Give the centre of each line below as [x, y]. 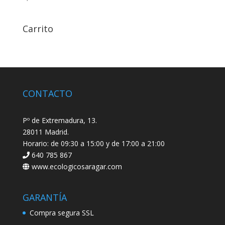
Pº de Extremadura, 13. [60, 120]
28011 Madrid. [45, 132]
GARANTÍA [44, 197]
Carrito [38, 28]
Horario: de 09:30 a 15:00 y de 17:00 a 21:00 [93, 143]
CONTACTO [47, 93]
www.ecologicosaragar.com [76, 166]
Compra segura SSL [62, 212]
